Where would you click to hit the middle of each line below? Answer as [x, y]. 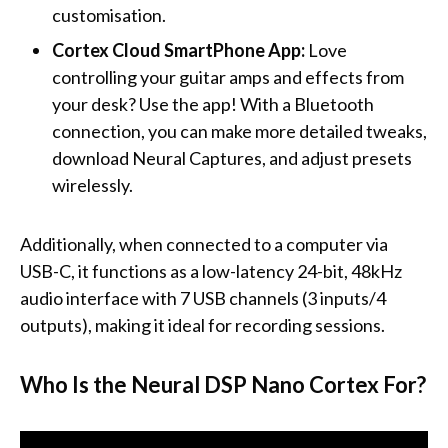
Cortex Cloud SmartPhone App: [178, 50]
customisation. [109, 15]
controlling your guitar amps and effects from [228, 77]
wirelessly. [92, 185]
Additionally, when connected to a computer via [204, 244]
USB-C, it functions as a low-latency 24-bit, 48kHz [211, 271]
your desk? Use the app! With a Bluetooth [213, 104]
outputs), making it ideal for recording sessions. [202, 325]
